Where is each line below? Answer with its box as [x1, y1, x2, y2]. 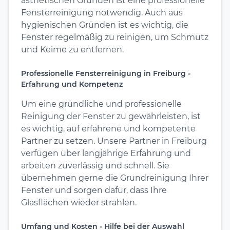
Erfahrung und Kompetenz [21, 79, 123, 89]
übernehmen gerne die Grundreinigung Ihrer [21, 172, 208, 183]
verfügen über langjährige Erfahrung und [21, 148, 191, 158]
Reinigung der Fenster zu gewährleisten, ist [21, 111, 201, 121]
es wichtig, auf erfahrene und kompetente [21, 123, 196, 133]
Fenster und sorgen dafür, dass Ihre [21, 185, 167, 195]
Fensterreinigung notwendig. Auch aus [21, 7, 183, 17]
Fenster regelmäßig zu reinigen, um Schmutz [21, 32, 208, 42]
